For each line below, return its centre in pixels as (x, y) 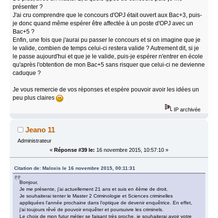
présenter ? (28, 7)
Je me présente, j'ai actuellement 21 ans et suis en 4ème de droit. (94, 189)
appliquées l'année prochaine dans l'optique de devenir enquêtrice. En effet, (106, 202)
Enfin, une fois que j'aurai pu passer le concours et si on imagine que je (107, 40)
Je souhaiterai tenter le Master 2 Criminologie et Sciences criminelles (96, 196)
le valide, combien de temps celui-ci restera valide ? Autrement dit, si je (106, 48)
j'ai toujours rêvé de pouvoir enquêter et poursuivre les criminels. (92, 209)
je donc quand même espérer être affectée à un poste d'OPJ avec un (103, 23)
